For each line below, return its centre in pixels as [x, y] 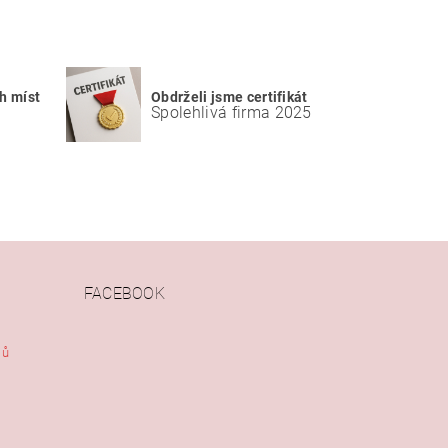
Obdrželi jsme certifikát [229, 97]
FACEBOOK [124, 294]
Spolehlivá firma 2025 [231, 112]
